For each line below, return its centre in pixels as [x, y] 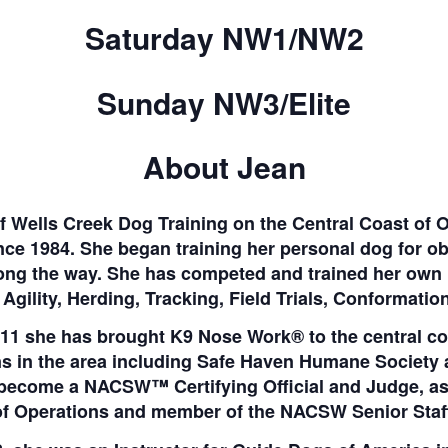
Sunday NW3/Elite [224, 102]
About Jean [224, 167]
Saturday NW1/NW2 [224, 38]
